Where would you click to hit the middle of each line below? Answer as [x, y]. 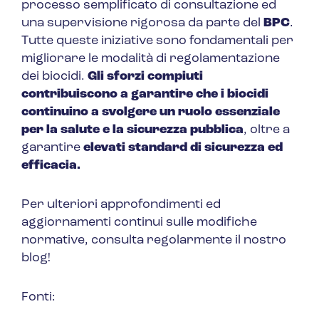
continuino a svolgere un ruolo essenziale [151, 113]
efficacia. [51, 166]
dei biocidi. [54, 77]
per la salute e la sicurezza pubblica [132, 130]
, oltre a [267, 130]
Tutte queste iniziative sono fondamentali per [157, 41]
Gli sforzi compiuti [145, 77]
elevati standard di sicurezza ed [183, 148]
